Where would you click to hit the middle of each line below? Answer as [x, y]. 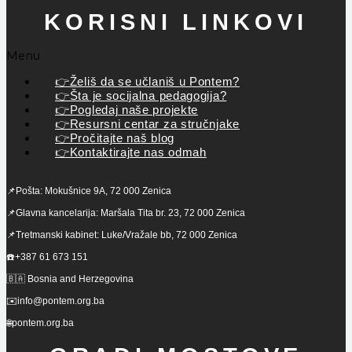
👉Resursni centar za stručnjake [147, 124]
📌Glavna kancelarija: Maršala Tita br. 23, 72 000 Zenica [126, 213]
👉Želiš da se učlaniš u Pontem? [147, 81]
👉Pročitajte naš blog [115, 138]
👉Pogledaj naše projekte [127, 110]
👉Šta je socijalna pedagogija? [141, 95]
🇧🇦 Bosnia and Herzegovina [70, 279]
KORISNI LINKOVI [176, 22]
